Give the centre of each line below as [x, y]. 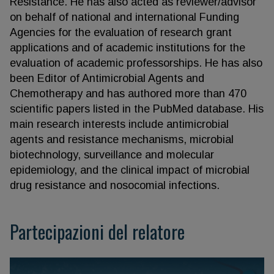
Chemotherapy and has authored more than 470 [128, 94]
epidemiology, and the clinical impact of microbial [130, 170]
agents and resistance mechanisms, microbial [122, 139]
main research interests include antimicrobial [119, 124]
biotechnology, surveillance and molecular [112, 155]
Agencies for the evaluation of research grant [121, 32]
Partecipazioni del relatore [97, 231]
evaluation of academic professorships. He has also [136, 63]
